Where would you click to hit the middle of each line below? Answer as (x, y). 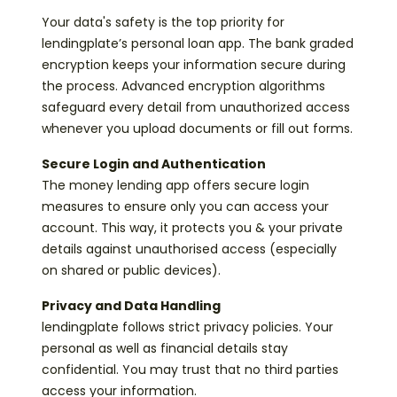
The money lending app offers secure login (175, 186)
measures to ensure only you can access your (185, 207)
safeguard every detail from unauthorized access (196, 108)
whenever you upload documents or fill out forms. (197, 129)
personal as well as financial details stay (165, 349)
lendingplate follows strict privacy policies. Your (187, 327)
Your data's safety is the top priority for (163, 23)
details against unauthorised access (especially (189, 249)
